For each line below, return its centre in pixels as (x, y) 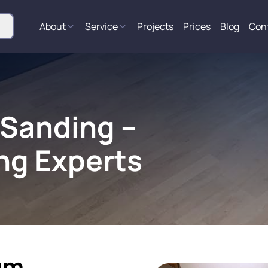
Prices (197, 26)
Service (101, 26)
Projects (155, 26)
